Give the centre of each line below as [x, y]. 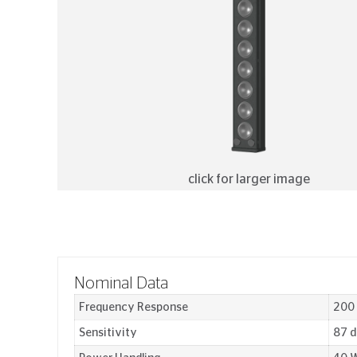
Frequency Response [133, 307]
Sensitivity [108, 333]
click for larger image [249, 179]
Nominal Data [121, 284]
